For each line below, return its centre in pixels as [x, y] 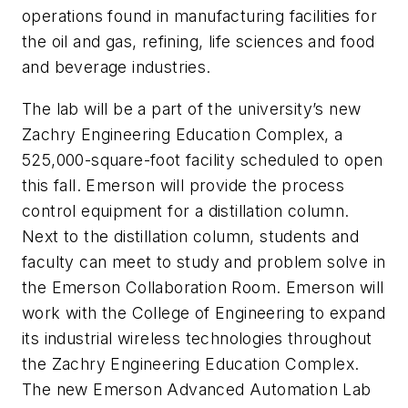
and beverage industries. [117, 67]
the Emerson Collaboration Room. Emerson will [203, 287]
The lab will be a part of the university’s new [192, 109]
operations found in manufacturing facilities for [200, 16]
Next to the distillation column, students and [190, 236]
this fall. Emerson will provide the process [184, 185]
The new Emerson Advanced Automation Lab [197, 389]
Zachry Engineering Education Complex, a [183, 134]
